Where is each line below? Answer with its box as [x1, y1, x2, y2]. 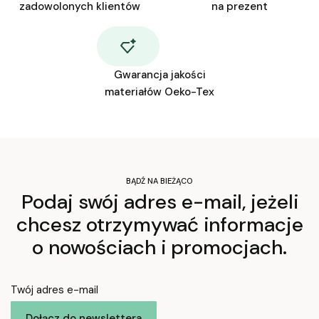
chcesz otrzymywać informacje [16, 211, 303, 239]
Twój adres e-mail [11, 283, 98, 298]
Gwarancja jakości [113, 68, 206, 83]
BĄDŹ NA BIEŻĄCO [126, 175, 193, 186]
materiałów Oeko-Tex [105, 85, 214, 100]
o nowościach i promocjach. [32, 234, 287, 261]
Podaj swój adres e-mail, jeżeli [21, 189, 298, 216]
